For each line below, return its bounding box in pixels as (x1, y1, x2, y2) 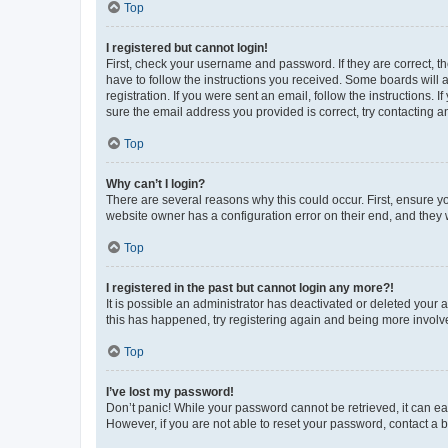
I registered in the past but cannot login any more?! (106, 280, 394, 295)
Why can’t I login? (106, 176, 205, 191)
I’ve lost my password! (106, 384, 234, 399)
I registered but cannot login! (106, 40, 268, 55)
